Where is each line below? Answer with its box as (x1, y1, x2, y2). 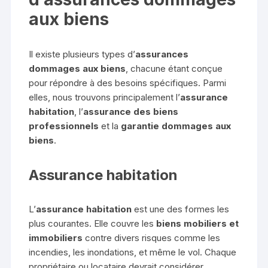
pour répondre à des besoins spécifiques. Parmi (29, 77, 227, 89)
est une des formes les (132, 203, 230, 215)
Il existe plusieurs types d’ (29, 48, 136, 60)
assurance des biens (83, 105, 179, 117)
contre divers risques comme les (83, 232, 221, 243)
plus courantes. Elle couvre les (29, 217, 157, 229)
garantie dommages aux (121, 120, 232, 132)
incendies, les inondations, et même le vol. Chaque (29, 246, 237, 258)
